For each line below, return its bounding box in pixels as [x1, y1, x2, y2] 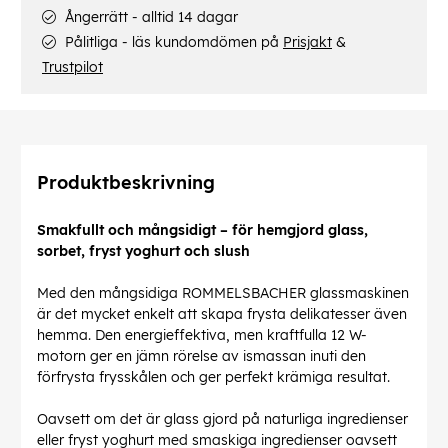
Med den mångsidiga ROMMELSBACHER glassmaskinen [37, 284, 409, 303]
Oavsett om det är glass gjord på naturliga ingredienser [37, 410, 408, 429]
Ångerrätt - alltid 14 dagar [61, 8, 238, 27]
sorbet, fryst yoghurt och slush [37, 242, 250, 261]
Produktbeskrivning [37, 171, 215, 195]
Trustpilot [42, 58, 103, 77]
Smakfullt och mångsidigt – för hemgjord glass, [37, 221, 368, 240]
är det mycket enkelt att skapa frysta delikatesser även [37, 305, 407, 324]
